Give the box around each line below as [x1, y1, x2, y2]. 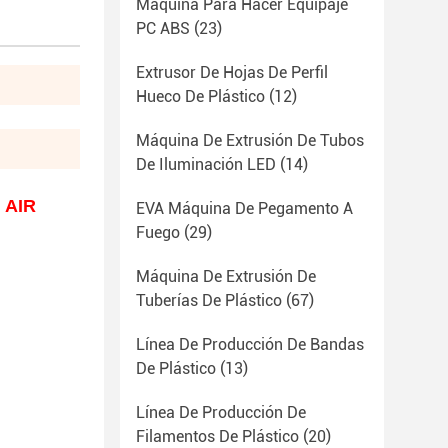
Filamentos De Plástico [136, 427, 299, 446]
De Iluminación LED [136, 155, 276, 174]
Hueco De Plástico [136, 87, 265, 106]
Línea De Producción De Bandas [136, 335, 364, 354]
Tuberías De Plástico [136, 291, 282, 310]
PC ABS [136, 19, 190, 38]
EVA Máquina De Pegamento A [136, 199, 353, 218]
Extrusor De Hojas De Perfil [136, 63, 328, 82]
